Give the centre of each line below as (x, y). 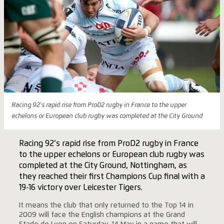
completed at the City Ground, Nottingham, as (103, 165)
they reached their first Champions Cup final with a (112, 176)
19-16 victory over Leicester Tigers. (80, 187)
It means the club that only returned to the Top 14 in (106, 205)
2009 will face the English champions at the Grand (102, 215)
